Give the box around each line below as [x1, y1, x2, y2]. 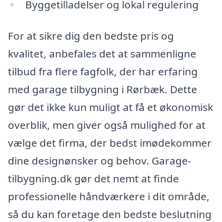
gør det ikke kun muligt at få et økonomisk [8, 100, 213, 114]
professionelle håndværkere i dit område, [8, 189, 210, 204]
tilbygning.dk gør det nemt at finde [8, 171, 179, 186]
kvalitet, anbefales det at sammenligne [8, 47, 196, 61]
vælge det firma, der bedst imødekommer [8, 136, 212, 150]
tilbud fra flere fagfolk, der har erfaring [8, 64, 198, 79]
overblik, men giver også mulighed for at [8, 118, 206, 132]
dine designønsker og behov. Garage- [8, 154, 191, 168]
